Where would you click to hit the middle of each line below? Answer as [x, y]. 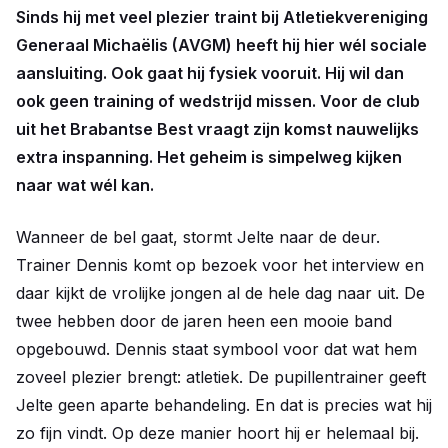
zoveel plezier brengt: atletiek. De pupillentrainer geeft [221, 377]
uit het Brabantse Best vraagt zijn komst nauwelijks [217, 129]
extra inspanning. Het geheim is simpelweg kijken [209, 157]
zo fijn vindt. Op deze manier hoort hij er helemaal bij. [220, 433]
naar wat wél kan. [85, 185]
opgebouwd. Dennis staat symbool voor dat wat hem [216, 349]
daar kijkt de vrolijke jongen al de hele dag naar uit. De [220, 293]
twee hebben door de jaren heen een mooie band [204, 321]
